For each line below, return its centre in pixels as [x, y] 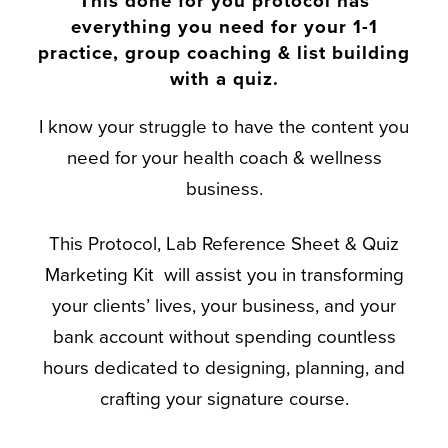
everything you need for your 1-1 [224, 26]
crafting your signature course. [224, 399]
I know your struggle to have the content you [224, 126]
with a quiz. [224, 78]
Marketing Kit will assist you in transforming [224, 275]
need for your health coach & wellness [224, 157]
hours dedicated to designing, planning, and [224, 368]
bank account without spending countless [224, 337]
